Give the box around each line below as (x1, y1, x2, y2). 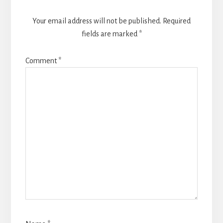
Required (163, 17, 191, 25)
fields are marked (81, 30, 139, 38)
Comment (25, 57, 58, 65)
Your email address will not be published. (32, 17, 161, 25)
